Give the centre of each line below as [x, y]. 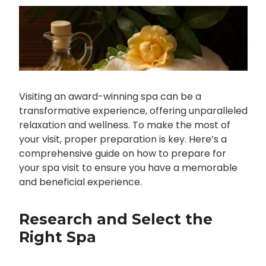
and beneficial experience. [80, 182]
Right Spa [57, 237]
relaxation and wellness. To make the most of [124, 125]
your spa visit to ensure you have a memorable [128, 168]
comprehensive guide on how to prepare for [122, 154]
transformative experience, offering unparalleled [133, 111]
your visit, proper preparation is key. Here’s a [123, 140]
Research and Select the [115, 219]
